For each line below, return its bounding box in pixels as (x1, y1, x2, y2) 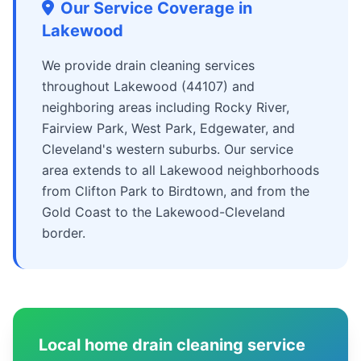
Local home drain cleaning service (39, 335, 305, 355)
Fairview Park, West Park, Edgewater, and (42, 120, 295, 136)
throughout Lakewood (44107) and (42, 78, 255, 94)
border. (42, 225, 85, 241)
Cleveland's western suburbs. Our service (42, 141, 293, 157)
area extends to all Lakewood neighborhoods (42, 162, 319, 178)
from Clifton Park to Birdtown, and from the (42, 183, 309, 199)
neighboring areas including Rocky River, (42, 99, 289, 115)
